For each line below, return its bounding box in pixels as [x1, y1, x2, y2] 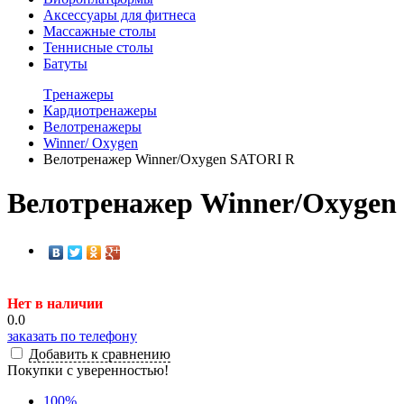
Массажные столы [43, 23, 156, 39]
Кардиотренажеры [43, 102, 157, 118]
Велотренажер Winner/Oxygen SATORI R [43, 151, 295, 167]
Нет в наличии [7, 295, 103, 311]
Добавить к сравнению [29, 345, 170, 362]
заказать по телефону [7, 327, 137, 344]
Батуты [43, 55, 87, 71]
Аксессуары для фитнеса [43, 6, 196, 23]
